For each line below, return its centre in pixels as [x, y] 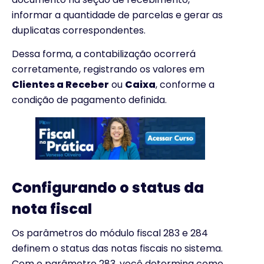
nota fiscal [52, 209]
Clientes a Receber [60, 84]
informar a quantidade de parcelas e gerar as [117, 15]
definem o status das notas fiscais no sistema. [117, 248]
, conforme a [185, 84]
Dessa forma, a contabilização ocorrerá [104, 54]
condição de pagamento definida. [89, 100]
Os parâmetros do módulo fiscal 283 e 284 [110, 233]
